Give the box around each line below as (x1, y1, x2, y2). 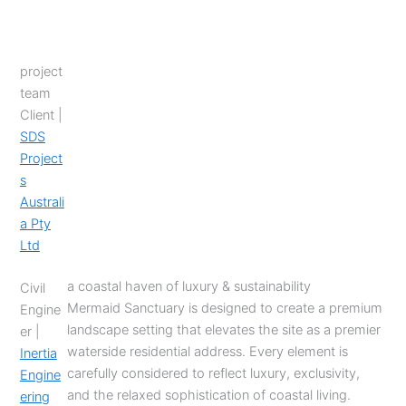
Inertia (19, 345, 57, 362)
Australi (19, 193, 64, 210)
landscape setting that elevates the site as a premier (67, 322, 382, 339)
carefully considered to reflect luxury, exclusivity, (67, 365, 361, 382)
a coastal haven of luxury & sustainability (67, 278, 312, 295)
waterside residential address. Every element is (67, 343, 349, 361)
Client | (19, 106, 63, 123)
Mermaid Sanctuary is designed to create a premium (67, 300, 383, 317)
